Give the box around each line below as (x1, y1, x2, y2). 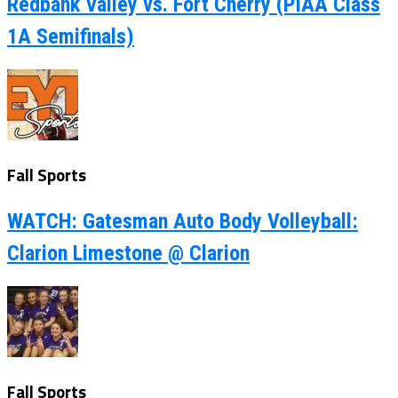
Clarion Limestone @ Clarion (7, 241, 250, 267)
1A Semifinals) (7, 23, 134, 49)
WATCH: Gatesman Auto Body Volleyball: (7, 209, 358, 235)
